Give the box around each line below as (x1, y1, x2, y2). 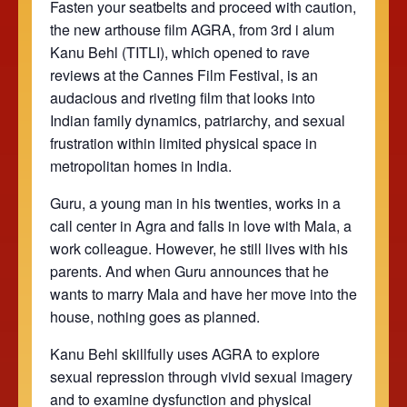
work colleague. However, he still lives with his (50, 237, 348, 259)
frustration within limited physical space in (50, 132, 317, 154)
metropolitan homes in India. (50, 154, 232, 176)
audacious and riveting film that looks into (50, 86, 315, 108)
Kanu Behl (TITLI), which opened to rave (50, 41, 310, 63)
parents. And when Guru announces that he (50, 260, 329, 282)
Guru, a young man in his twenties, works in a (50, 192, 341, 213)
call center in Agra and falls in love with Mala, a (50, 214, 352, 236)
